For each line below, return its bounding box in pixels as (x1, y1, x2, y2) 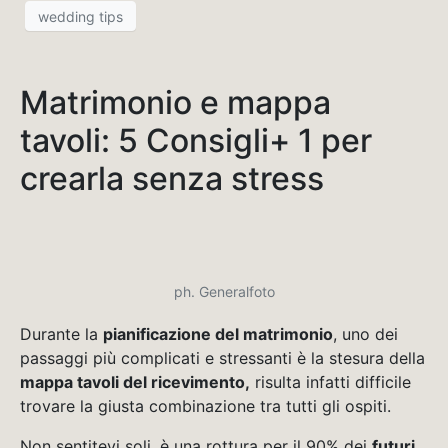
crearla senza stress (20, 159, 324, 199)
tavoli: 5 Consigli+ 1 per (20, 121, 372, 161)
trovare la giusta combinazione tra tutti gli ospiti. (20, 396, 391, 417)
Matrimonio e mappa (20, 83, 331, 123)
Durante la (20, 324, 103, 345)
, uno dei (333, 324, 398, 345)
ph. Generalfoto (173, 283, 275, 301)
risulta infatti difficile (250, 372, 411, 393)
